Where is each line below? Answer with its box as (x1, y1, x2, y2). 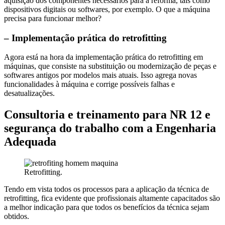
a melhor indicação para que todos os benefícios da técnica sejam (4, 203, 209, 212)
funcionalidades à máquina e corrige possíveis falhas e (4, 80, 175, 89)
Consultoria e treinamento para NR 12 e (4, 108, 210, 122)
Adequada (4, 135, 56, 149)
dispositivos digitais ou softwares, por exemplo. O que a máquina (4, 5, 210, 14)
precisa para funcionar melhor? (4, 14, 101, 23)
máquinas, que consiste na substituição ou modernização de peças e (4, 62, 216, 71)
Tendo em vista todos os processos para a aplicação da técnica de (4, 185, 209, 194)
